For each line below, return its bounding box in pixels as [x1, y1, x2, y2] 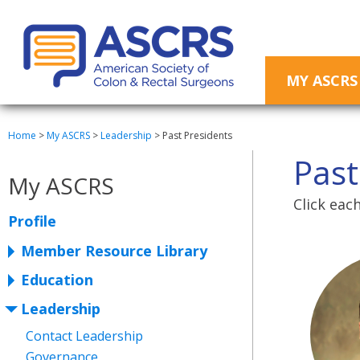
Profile [8, 211, 56, 231]
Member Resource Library [21, 241, 207, 260]
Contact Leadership [26, 327, 143, 345]
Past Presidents [162, 129, 232, 142]
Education [21, 270, 93, 289]
